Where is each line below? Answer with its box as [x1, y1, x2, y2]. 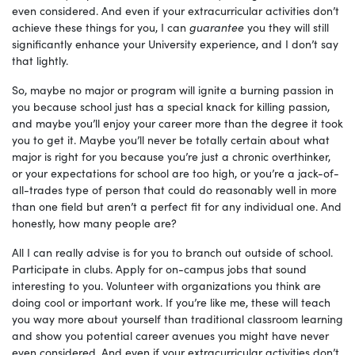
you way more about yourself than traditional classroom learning [12, 311, 343, 327]
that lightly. [12, 52, 68, 69]
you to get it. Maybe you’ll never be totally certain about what [12, 132, 330, 148]
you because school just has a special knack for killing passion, [12, 98, 330, 115]
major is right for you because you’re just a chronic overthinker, [12, 148, 330, 165]
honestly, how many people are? [12, 215, 177, 231]
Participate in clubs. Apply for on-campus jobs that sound [12, 261, 307, 277]
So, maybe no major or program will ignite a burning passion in [12, 82, 334, 98]
